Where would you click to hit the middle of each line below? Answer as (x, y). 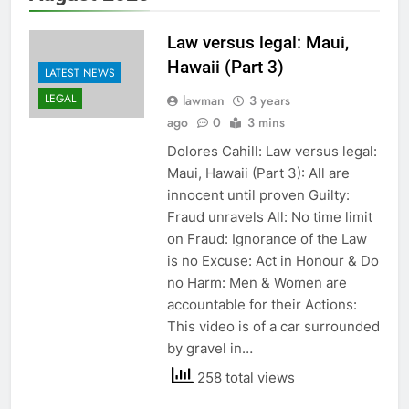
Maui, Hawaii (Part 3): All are (258, 173)
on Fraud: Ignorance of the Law (267, 238)
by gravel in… (210, 348)
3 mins (266, 122)
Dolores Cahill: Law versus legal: (272, 151)
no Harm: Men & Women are (257, 282)
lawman (203, 100)
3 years (269, 100)
